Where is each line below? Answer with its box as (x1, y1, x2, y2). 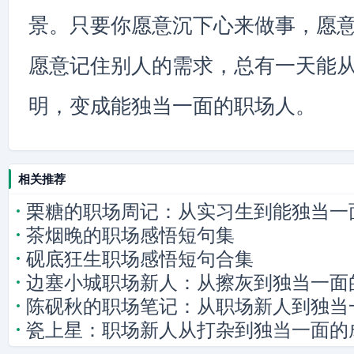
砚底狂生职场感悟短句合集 (26, 248, 254, 269)
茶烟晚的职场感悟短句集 (26, 224, 235, 246)
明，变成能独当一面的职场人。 (28, 95, 316, 117)
